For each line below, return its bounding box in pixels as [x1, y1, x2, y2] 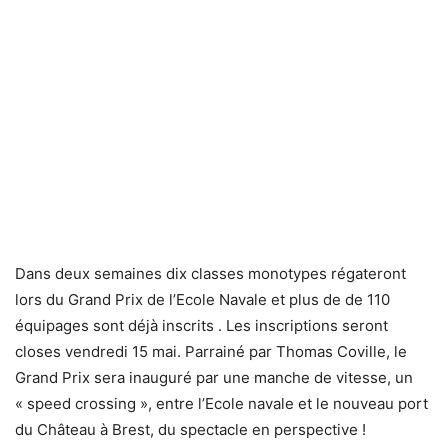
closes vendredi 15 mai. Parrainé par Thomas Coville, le [15, 342, 407, 362]
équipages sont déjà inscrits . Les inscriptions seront [15, 316, 388, 336]
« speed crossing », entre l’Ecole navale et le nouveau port [15, 394, 428, 414]
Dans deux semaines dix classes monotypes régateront [15, 264, 406, 284]
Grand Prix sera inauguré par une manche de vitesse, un [15, 368, 413, 388]
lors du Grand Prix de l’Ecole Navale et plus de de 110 [15, 290, 390, 310]
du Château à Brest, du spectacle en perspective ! [15, 420, 366, 440]
